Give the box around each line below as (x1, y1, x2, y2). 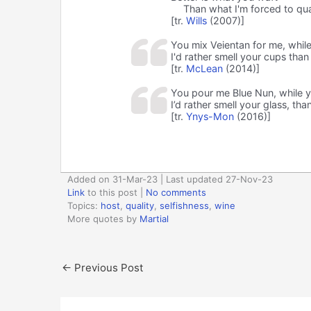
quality (126, 199, 154, 211)
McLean (185, 62, 223, 74)
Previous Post (72, 260, 143, 274)
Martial (140, 212, 169, 224)
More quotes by (67, 212, 140, 224)
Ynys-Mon (185, 110, 234, 122)
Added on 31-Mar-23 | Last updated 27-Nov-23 (67, 173, 273, 185)
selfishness (160, 199, 209, 211)
